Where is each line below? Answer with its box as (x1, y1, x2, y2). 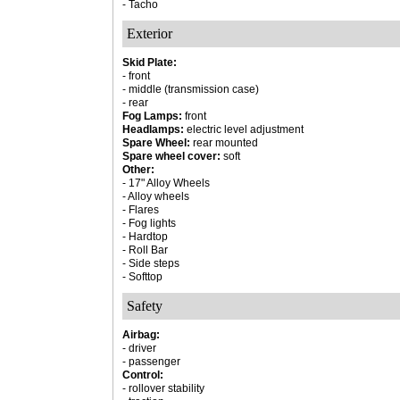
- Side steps (122, 257, 179, 270)
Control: (122, 369, 163, 381)
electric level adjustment (184, 123, 304, 136)
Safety (127, 298, 162, 313)
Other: (122, 163, 154, 176)
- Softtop (122, 271, 162, 283)
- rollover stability (122, 382, 204, 395)
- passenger (122, 355, 180, 368)
